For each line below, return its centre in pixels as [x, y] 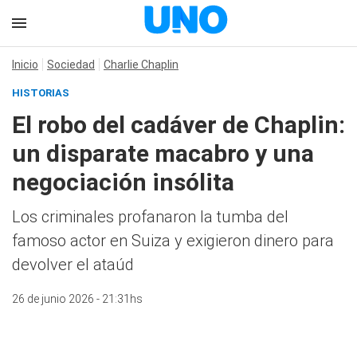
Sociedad [71, 65]
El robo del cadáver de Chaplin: [178, 125]
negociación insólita [123, 182]
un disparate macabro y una [163, 153]
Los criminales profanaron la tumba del [150, 217]
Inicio [25, 65]
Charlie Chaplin [141, 65]
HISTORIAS [41, 93]
